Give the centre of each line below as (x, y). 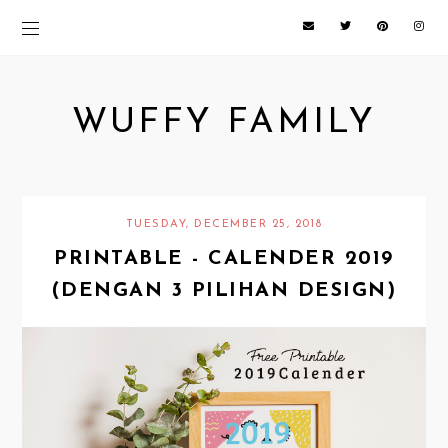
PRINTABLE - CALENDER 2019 (224, 259)
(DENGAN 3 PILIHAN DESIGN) (224, 291)
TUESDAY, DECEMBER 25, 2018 (224, 225)
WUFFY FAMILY (224, 123)
